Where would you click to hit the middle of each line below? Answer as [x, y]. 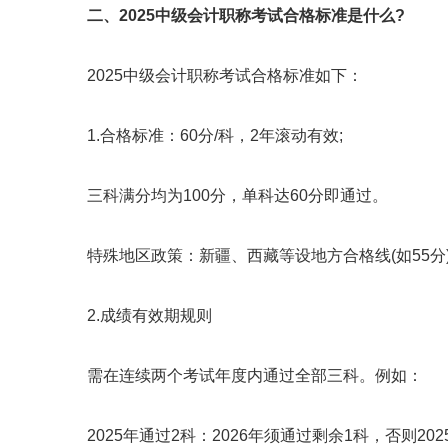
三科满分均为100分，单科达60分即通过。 [221, 195]
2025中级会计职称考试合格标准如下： [209, 75]
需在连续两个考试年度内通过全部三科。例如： [239, 375]
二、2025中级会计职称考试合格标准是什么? [246, 15]
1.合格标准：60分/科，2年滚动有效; [199, 135]
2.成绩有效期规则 [133, 315]
